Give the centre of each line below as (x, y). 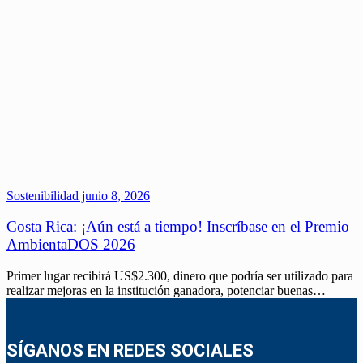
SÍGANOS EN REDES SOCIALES (130, 350)
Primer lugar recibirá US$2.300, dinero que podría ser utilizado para (180, 275)
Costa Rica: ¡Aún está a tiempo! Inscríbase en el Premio (178, 227)
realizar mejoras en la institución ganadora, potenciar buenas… (166, 290)
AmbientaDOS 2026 (71, 245)
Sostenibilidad (43, 195)
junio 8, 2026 (114, 195)
